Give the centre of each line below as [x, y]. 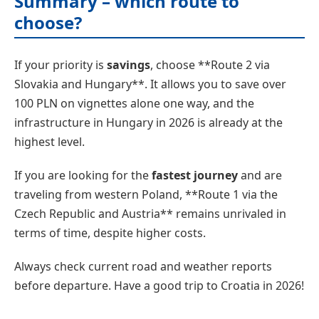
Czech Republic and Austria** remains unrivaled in [150, 214]
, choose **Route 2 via [210, 65]
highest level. [49, 142]
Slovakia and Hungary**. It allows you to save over [150, 84]
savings [129, 65]
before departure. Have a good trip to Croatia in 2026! [159, 286]
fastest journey [195, 176]
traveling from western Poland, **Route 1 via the [146, 195]
